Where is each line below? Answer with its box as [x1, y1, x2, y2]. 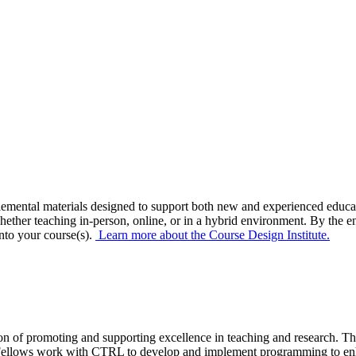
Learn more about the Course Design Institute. [95, 228, 330, 242]
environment [238, 214, 304, 228]
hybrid [205, 214, 238, 228]
